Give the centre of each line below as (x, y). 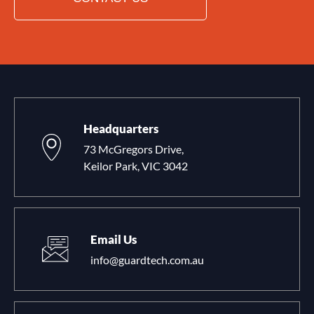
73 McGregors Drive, (133, 149)
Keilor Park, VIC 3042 (135, 166)
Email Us (113, 239)
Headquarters (121, 129)
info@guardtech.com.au (147, 259)
